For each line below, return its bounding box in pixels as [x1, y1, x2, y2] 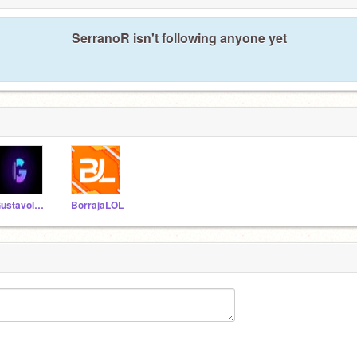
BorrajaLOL [71, 198, 124, 212]
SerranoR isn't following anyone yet [72, 28, 287, 47]
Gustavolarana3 [34, 198, 44, 212]
